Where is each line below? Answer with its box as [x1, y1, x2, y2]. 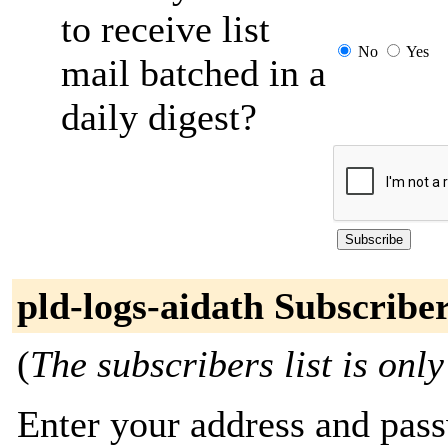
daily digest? [61, 96, 257, 138]
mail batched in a [61, 52, 326, 94]
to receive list [61, 8, 270, 50]
